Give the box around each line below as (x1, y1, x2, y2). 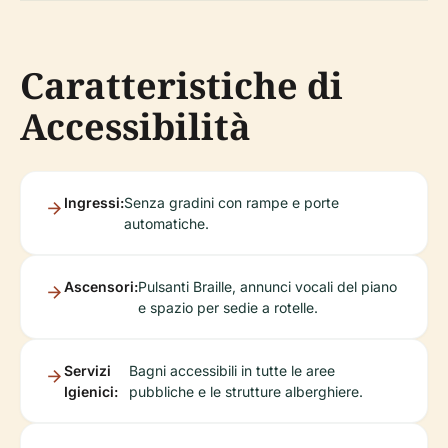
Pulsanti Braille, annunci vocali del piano (138, 277, 397, 295)
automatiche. (124, 214, 209, 232)
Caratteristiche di (20, 60, 343, 110)
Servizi (64, 361, 111, 379)
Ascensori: (64, 277, 138, 295)
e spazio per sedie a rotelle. (138, 298, 318, 316)
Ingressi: (64, 193, 124, 211)
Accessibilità (20, 101, 251, 151)
